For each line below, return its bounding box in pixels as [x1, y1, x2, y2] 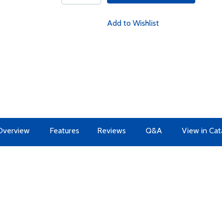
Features [49, 126, 79, 135]
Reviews [97, 126, 126, 135]
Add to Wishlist [107, 18, 159, 28]
